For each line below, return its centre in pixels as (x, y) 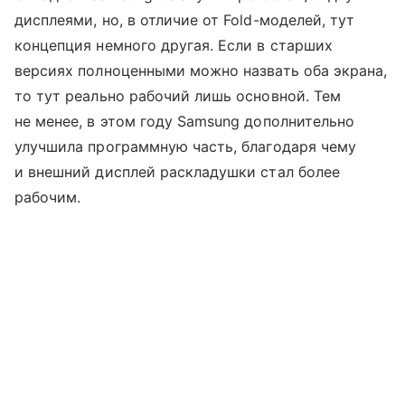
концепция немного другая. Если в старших (174, 45)
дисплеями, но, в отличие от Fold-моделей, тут (185, 19)
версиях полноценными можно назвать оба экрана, (201, 70)
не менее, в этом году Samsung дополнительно (185, 121)
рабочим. (48, 197)
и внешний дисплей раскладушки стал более (177, 171)
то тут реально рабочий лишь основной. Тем (178, 95)
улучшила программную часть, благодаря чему (186, 146)
